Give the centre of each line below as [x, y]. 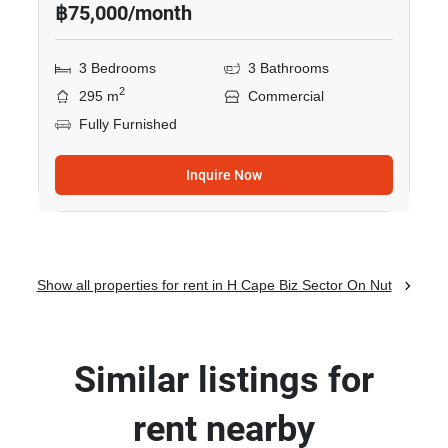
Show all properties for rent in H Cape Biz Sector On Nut [214, 285]
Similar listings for [224, 380]
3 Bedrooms [117, 68]
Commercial [286, 96]
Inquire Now [224, 175]
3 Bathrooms [288, 68]
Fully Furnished [128, 124]
